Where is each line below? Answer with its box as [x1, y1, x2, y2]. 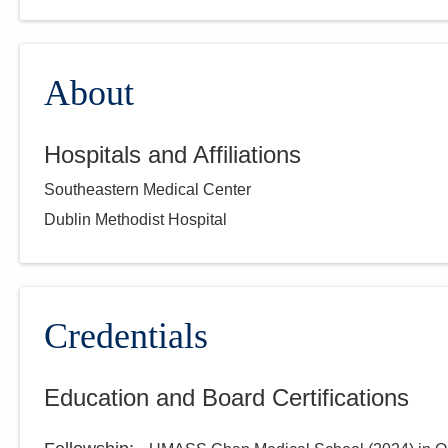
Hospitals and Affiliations [44, 141, 301, 168]
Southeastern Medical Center [44, 181, 251, 198]
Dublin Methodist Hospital [44, 211, 227, 228]
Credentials [44, 316, 208, 356]
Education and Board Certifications [44, 384, 409, 411]
